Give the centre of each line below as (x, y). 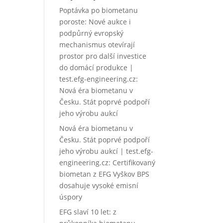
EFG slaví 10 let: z (88, 212)
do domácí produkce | (97, 67)
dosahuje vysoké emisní (99, 185)
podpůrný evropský (92, 33)
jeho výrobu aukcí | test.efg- (107, 151)
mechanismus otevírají (97, 45)
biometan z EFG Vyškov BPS (105, 174)
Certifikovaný (134, 163)
